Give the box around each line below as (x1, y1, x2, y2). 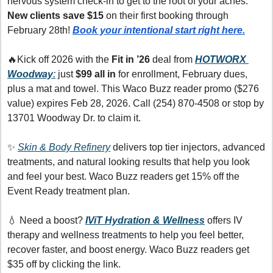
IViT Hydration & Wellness (85, 214, 205, 225)
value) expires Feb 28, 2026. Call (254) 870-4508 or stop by (7, 97, 264, 108)
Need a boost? (17, 214, 85, 225)
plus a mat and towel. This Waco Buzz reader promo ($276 (7, 83, 259, 94)
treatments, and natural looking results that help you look (7, 156, 250, 167)
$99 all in (76, 68, 116, 79)
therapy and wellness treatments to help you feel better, (7, 229, 244, 240)
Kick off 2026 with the (17, 54, 112, 65)
